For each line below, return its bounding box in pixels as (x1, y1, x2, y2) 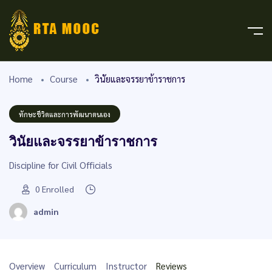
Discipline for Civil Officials (9, 159, 112, 171)
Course (50, 73, 78, 84)
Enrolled (42, 183, 74, 194)
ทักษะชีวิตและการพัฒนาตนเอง (19, 110, 110, 119)
